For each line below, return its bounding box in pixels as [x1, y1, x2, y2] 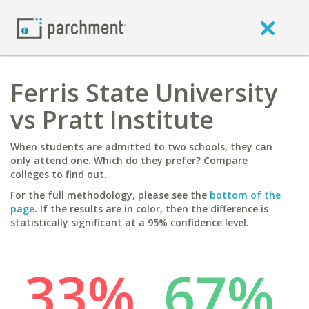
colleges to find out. [10, 168, 107, 181]
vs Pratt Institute [10, 103, 214, 137]
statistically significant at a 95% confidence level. [10, 216, 249, 229]
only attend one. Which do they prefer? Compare [10, 154, 248, 167]
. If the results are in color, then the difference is [34, 202, 268, 215]
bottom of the [210, 188, 281, 201]
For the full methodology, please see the [10, 188, 210, 201]
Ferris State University [10, 76, 277, 110]
